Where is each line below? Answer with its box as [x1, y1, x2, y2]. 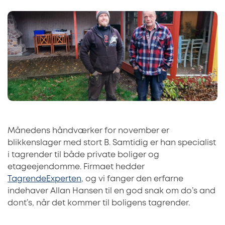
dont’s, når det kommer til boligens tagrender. [8, 199, 190, 207]
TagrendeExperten [8, 175, 81, 183]
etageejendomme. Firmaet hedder [8, 163, 145, 171]
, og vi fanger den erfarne [81, 175, 183, 183]
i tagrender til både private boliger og [8, 151, 159, 159]
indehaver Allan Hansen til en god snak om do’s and [8, 187, 215, 195]
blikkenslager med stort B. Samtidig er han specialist [8, 139, 216, 147]
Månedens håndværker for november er [8, 127, 169, 135]
